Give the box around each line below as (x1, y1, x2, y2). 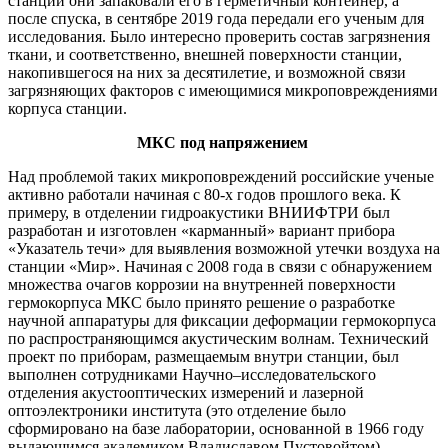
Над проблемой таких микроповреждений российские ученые (8, 167, 434, 185)
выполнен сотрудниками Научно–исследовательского (8, 365, 376, 383)
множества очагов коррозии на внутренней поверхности (8, 275, 396, 293)
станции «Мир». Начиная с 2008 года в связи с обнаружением (8, 257, 432, 275)
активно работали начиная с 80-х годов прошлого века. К (8, 185, 401, 203)
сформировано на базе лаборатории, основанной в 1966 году (8, 419, 424, 437)
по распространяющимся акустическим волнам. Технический (8, 329, 429, 347)
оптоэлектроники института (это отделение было (8, 401, 346, 419)
